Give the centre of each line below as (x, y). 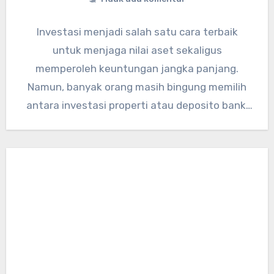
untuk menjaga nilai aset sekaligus (137, 50)
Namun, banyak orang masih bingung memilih (137, 87)
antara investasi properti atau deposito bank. (137, 106)
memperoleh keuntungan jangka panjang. (137, 69)
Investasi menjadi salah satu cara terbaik (137, 32)
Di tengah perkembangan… (137, 124)
